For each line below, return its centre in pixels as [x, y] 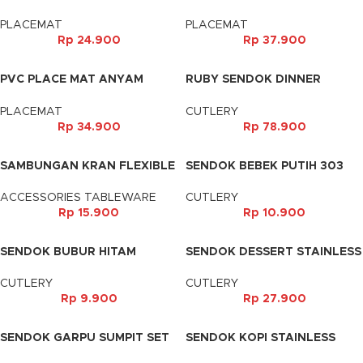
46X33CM [213, 9]
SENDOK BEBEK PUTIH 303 [265, 166]
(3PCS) [205, 267]
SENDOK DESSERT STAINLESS [273, 252]
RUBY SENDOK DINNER [253, 79]
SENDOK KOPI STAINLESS [261, 338]
